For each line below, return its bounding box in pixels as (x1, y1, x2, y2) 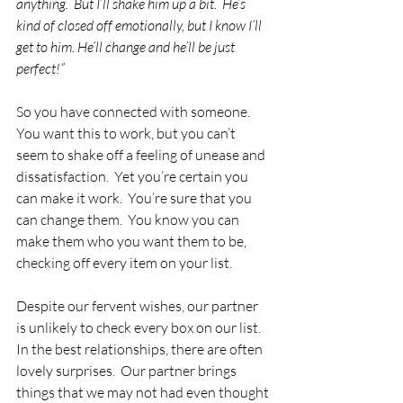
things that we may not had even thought (16, 383, 272, 401)
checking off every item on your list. (16, 254, 232, 272)
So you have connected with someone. (16, 103, 261, 121)
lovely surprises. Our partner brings (16, 362, 239, 380)
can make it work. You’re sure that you (16, 189, 255, 207)
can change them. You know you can (16, 210, 242, 228)
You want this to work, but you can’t (16, 124, 238, 142)
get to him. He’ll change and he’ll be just (16, 38, 237, 56)
